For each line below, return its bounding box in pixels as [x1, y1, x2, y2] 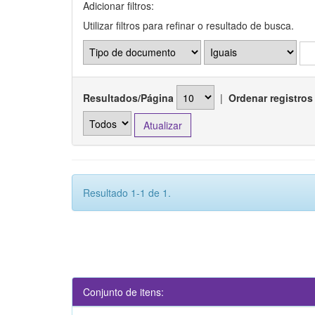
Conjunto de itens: [83, 284, 164, 299]
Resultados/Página [83, 90, 174, 105]
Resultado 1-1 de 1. [83, 185, 171, 200]
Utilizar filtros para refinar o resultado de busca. [83, 18, 294, 32]
